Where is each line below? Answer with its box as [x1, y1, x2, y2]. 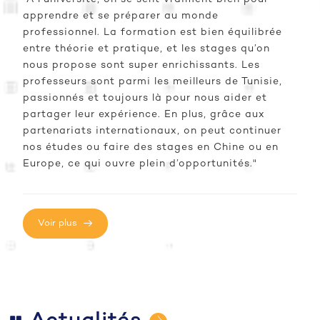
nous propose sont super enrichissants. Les [23, 59, 260, 71]
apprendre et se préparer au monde [23, 10, 219, 21]
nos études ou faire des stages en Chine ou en [23, 141, 279, 153]
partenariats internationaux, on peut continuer [23, 125, 281, 136]
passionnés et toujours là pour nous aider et [23, 92, 267, 104]
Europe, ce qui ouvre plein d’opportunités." [23, 158, 257, 169]
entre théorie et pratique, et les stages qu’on [23, 43, 270, 54]
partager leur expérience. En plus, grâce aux [23, 109, 265, 120]
